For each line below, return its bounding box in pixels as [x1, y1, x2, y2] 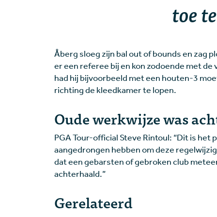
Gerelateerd [54, 190, 133, 214]
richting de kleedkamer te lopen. [54, 84, 176, 95]
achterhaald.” [54, 168, 106, 179]
